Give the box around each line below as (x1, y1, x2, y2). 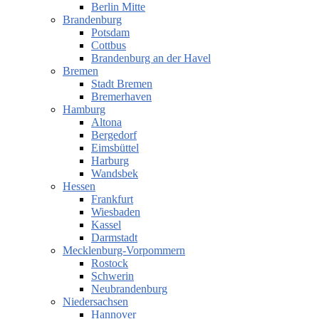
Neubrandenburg (91, 283, 167, 296)
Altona (91, 116, 122, 129)
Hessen (63, 180, 95, 193)
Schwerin (91, 270, 134, 283)
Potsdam (91, 26, 130, 39)
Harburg (91, 155, 129, 167)
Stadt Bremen (91, 78, 152, 90)
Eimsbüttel (91, 142, 139, 155)
